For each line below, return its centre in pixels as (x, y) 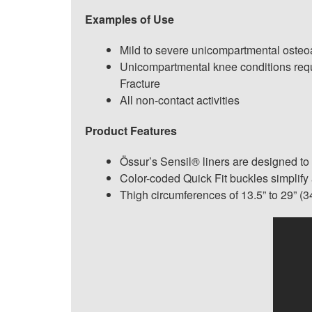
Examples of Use (130, 19)
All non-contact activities (180, 100)
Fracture (140, 83)
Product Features (131, 131)
